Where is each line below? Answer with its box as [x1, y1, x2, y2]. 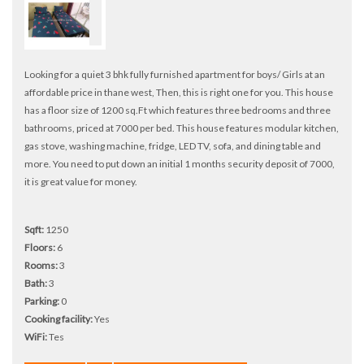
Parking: [24, 294, 59, 307]
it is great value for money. [24, 175, 137, 188]
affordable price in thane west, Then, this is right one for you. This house [24, 85, 333, 98]
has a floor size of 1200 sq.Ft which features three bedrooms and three [24, 103, 331, 116]
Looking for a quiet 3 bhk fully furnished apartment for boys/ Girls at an [24, 67, 325, 80]
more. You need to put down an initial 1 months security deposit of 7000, [24, 157, 335, 170]
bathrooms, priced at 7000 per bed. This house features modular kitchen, [24, 121, 339, 134]
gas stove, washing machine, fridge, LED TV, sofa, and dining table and [24, 139, 321, 152]
